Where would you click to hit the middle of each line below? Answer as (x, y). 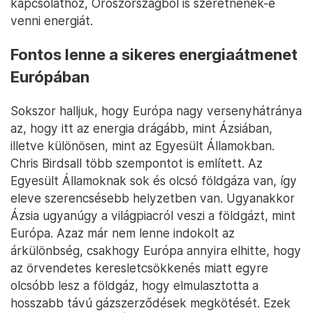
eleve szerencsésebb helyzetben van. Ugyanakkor (153, 198)
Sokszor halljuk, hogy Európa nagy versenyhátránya (156, 110)
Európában (50, 77)
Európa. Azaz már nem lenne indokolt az (123, 233)
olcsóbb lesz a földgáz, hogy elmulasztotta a (134, 285)
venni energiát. (52, 20)
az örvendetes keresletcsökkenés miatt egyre (139, 268)
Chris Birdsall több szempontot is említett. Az (137, 163)
